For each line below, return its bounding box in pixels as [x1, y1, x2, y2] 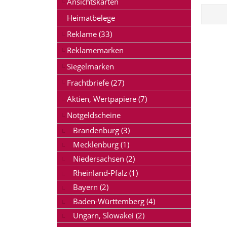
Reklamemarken [67, 45, 124, 56]
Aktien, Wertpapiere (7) [67, 94, 147, 104]
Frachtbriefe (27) [67, 78, 124, 88]
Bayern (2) [73, 182, 108, 193]
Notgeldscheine [67, 110, 121, 121]
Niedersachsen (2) [73, 154, 135, 164]
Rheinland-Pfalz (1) [73, 168, 138, 178]
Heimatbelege [67, 13, 115, 23]
